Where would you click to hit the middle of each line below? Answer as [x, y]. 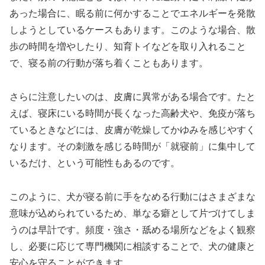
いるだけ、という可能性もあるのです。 [95, 163]
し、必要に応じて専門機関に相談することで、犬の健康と [132, 246]
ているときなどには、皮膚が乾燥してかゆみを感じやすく [132, 130]
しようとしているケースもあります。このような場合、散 [132, 30]
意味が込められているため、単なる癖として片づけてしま [132, 213]
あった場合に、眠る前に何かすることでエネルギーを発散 [132, 14]
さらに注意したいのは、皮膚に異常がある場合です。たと [132, 97]
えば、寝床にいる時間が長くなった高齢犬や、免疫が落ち [132, 114]
